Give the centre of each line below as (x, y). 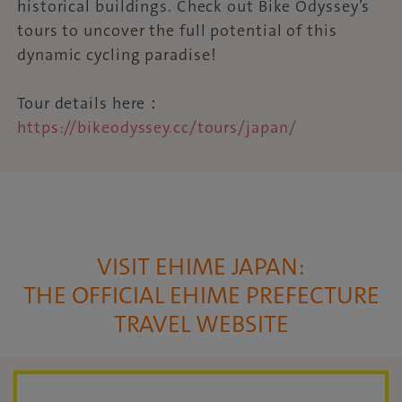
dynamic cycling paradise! (117, 54)
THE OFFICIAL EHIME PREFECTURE (201, 295)
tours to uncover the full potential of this (177, 30)
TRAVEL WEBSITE (201, 324)
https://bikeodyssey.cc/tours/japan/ (157, 127)
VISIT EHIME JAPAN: (201, 267)
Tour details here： (90, 103)
